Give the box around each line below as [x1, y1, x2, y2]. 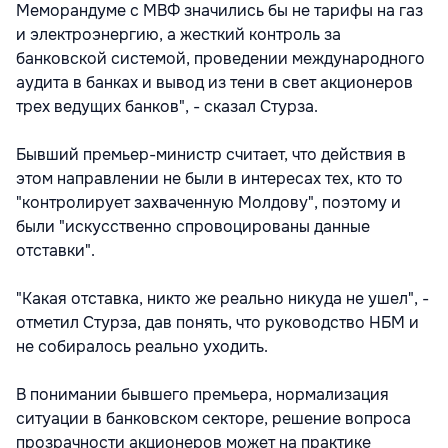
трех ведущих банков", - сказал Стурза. [16, 96, 318, 118]
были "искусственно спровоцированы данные [16, 216, 370, 238]
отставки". [16, 240, 95, 262]
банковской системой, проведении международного [16, 48, 425, 70]
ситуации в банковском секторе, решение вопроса [16, 408, 411, 430]
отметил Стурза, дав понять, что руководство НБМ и [16, 312, 419, 334]
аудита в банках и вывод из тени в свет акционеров [16, 72, 413, 94]
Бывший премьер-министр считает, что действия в [16, 144, 406, 166]
